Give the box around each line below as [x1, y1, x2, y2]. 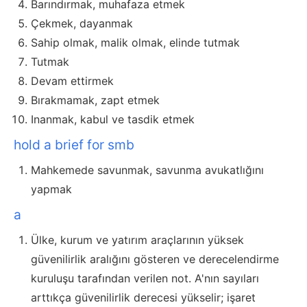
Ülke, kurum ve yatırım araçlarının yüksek [31, 233, 244, 247]
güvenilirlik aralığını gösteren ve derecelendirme [31, 252, 279, 267]
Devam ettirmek [31, 74, 114, 88]
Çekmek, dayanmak [31, 16, 133, 31]
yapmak [31, 182, 72, 197]
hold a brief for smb [14, 136, 134, 153]
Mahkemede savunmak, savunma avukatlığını [31, 163, 264, 177]
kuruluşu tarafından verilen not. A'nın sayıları [31, 271, 259, 286]
